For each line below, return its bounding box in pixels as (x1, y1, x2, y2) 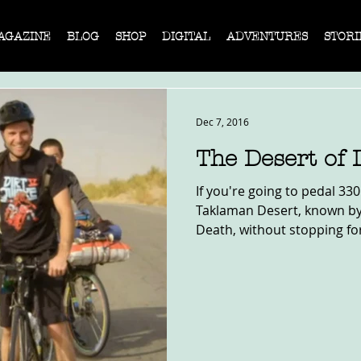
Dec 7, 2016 (196, 115, 249, 128)
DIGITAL (162, 30, 210, 44)
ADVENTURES (226, 30, 308, 44)
